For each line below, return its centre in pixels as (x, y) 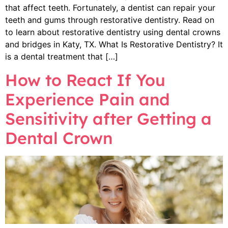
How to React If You (85, 80)
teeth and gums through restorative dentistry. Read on (110, 20)
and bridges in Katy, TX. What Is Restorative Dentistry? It (114, 45)
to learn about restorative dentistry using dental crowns (113, 32)
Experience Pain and (88, 99)
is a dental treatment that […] (62, 57)
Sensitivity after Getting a (108, 118)
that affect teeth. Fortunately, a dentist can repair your (110, 8)
